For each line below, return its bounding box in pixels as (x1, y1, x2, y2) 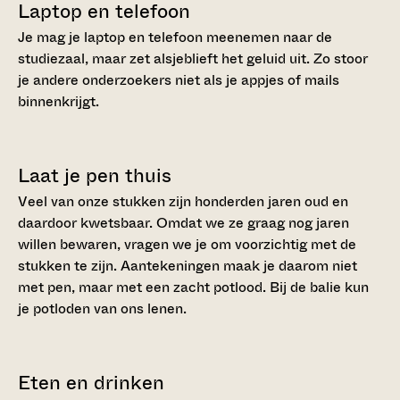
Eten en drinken (18, 369, 164, 397)
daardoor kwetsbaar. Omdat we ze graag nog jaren (18, 212, 349, 234)
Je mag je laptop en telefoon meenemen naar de (18, 27, 332, 48)
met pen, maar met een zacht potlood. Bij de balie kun (18, 277, 369, 298)
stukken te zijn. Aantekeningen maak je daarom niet (18, 255, 357, 277)
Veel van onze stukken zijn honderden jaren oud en (18, 191, 348, 212)
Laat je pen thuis (18, 162, 171, 190)
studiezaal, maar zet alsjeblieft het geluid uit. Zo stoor (18, 48, 368, 70)
